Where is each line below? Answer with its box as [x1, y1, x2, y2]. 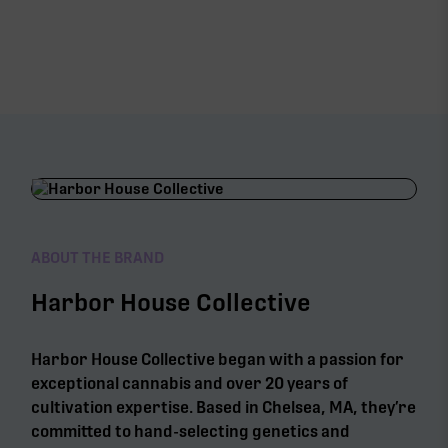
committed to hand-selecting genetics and [31, 421, 351, 441]
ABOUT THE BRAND [31, 248, 165, 267]
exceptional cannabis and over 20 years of [31, 373, 349, 393]
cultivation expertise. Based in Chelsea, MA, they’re [31, 397, 417, 417]
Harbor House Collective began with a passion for [31, 349, 405, 369]
